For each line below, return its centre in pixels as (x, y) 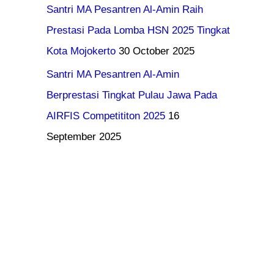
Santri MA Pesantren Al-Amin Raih (125, 9)
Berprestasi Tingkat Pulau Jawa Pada (132, 95)
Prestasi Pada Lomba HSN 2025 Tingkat (138, 30)
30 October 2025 (157, 51)
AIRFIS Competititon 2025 (106, 116)
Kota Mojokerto (81, 51)
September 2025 (84, 137)
